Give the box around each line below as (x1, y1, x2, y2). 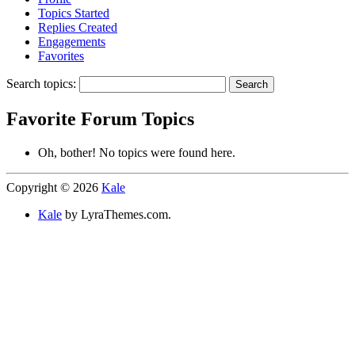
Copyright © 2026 (6, 180, 101, 194)
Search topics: (6, 76, 76, 90)
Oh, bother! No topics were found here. (38, 145, 235, 159)
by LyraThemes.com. (62, 207, 171, 221)
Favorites (38, 48, 84, 63)
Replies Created (38, 20, 117, 34)
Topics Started (38, 6, 109, 20)
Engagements (38, 34, 105, 48)
